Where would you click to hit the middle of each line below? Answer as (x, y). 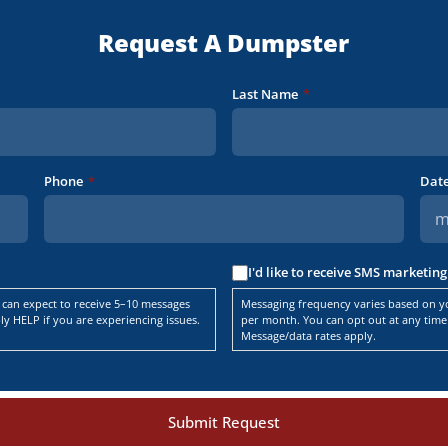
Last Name (264, 94)
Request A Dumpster (224, 42)
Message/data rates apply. (308, 335)
